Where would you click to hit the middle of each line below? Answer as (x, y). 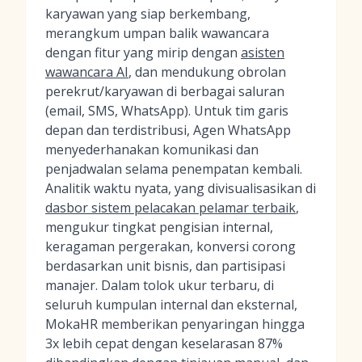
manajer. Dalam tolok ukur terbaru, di (160, 285)
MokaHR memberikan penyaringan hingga (175, 324)
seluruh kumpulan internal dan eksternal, (171, 305)
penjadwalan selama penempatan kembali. (174, 169)
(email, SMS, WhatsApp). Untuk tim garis (167, 111)
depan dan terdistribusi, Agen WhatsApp (168, 130)
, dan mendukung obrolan (207, 72)
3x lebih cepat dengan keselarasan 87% (164, 343)
